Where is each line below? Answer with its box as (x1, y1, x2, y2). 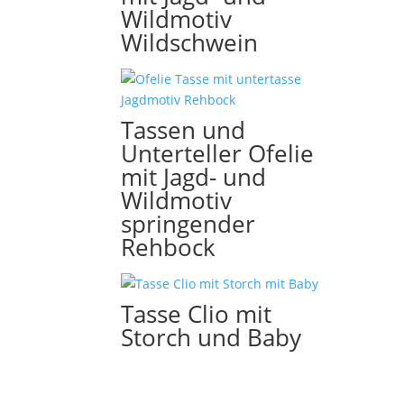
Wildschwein (121, 25, 259, 59)
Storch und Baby (121, 320, 302, 353)
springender (121, 207, 256, 240)
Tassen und (121, 113, 246, 146)
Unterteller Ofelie (121, 136, 315, 170)
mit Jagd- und (121, 160, 267, 193)
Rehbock (121, 230, 216, 263)
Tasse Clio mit (121, 297, 272, 330)
